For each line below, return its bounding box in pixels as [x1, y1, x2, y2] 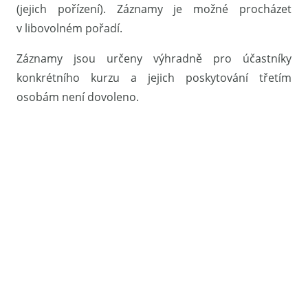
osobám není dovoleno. [16, 89, 139, 104]
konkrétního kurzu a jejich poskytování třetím [16, 69, 291, 85]
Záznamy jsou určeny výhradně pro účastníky [16, 50, 291, 66]
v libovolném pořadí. [16, 20, 122, 36]
